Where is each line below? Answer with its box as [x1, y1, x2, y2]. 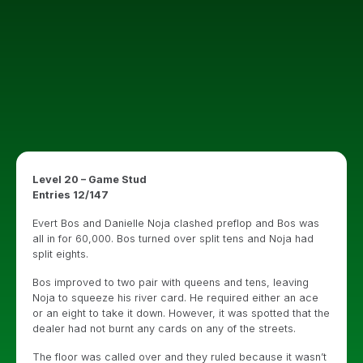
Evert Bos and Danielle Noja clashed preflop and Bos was [32, 217, 319, 229]
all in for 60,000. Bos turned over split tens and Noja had [32, 233, 314, 245]
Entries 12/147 [32, 189, 109, 201]
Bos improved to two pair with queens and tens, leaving [32, 276, 309, 288]
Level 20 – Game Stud [32, 173, 147, 186]
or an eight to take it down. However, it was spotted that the [32, 307, 330, 319]
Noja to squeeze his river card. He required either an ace [32, 292, 318, 304]
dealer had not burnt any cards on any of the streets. [32, 322, 296, 335]
